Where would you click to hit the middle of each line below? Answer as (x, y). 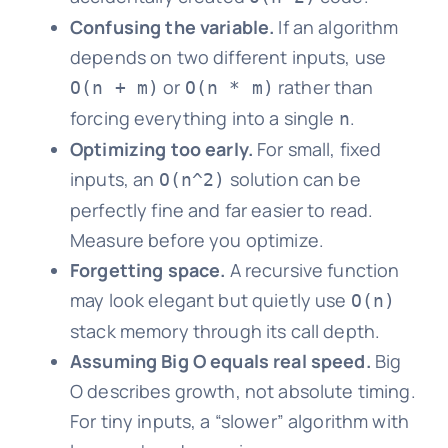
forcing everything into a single (204, 117)
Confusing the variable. (172, 26)
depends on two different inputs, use (228, 56)
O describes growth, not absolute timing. (242, 390)
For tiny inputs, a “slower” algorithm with (239, 420)
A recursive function (312, 269)
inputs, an (114, 178)
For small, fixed (317, 148)
